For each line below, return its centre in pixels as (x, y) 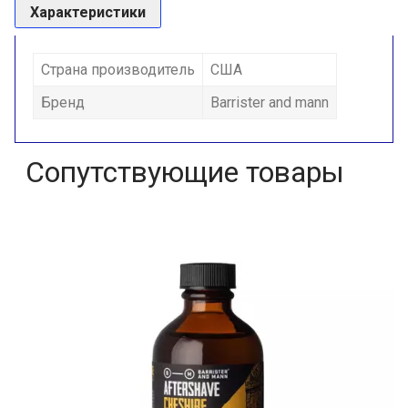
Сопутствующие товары (185, 173)
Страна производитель (118, 70)
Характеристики (88, 13)
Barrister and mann (270, 103)
